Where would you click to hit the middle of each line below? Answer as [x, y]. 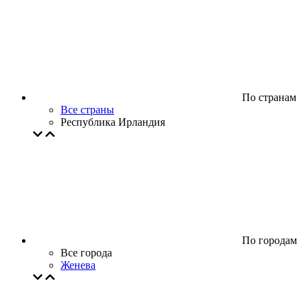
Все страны [87, 110]
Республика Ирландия [113, 122]
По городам [268, 240]
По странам [268, 97]
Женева [78, 265]
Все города [86, 253]
